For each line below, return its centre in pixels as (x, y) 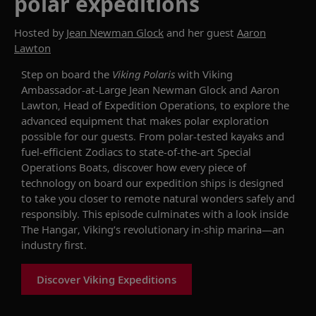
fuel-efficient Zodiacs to (80, 151)
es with (207, 213)
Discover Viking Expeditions (107, 279)
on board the (79, 74)
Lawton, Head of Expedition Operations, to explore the (155, 105)
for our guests (97, 136)
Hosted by (40, 32)
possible (41, 136)
